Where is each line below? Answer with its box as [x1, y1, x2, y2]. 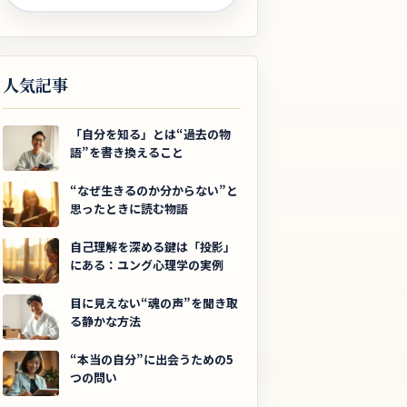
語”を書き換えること [70, 144, 184, 161]
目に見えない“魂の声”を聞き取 [70, 294, 238, 312]
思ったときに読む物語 [70, 200, 188, 217]
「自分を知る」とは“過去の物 [70, 125, 231, 143]
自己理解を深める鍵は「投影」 [70, 238, 235, 255]
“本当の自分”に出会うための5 [70, 351, 233, 368]
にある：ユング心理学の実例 [70, 256, 223, 273]
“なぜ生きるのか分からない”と [70, 182, 238, 199]
